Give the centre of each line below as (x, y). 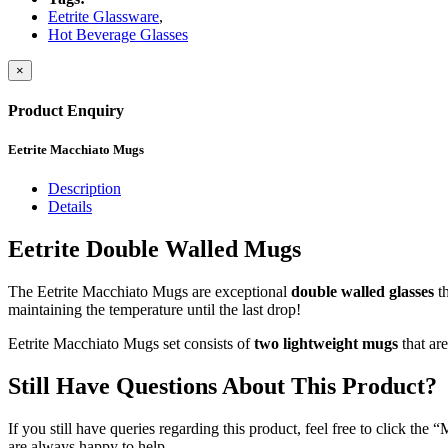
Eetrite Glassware (103, 16)
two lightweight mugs (326, 343)
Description (84, 189)
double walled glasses (362, 291)
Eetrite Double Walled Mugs (154, 249)
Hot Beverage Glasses (118, 34)
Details (70, 207)
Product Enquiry (66, 110)
